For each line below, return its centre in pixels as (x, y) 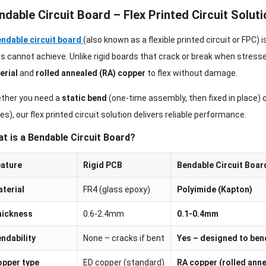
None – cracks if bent (123, 238)
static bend (84, 98)
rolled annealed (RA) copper (90, 73)
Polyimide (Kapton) (214, 190)
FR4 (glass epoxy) (116, 190)
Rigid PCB (102, 165)
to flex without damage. (191, 73)
